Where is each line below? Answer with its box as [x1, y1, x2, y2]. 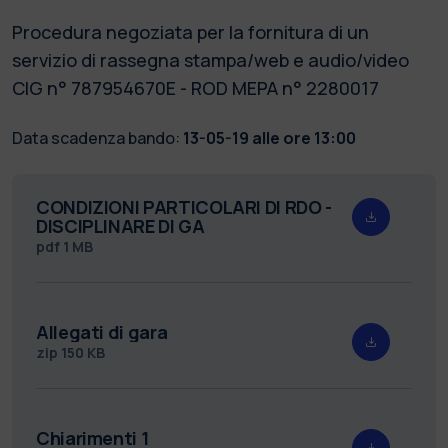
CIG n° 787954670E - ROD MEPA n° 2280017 [12, 75, 379, 100]
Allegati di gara [36, 319, 168, 344]
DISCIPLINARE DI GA [36, 213, 205, 238]
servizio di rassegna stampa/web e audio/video [12, 47, 409, 72]
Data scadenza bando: [12, 126, 180, 149]
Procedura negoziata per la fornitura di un [12, 19, 369, 44]
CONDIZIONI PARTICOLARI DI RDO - [36, 194, 332, 219]
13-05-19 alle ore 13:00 [183, 126, 356, 149]
